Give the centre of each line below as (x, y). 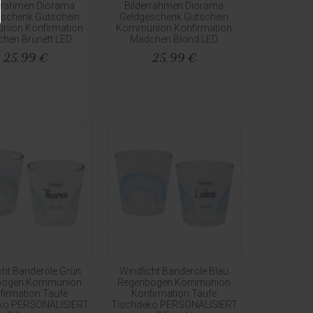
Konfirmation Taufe (174, 294)
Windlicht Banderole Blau (174, 271)
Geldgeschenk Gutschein (174, 17)
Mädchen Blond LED (174, 39)
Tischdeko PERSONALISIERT (174, 305)
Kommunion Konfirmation (174, 28)
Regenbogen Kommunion (174, 283)
